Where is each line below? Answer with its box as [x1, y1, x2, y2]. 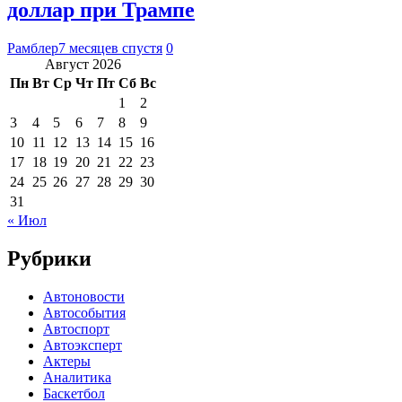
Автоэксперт [43, 336, 122, 353]
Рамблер [7, 39, 58, 56]
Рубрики [7, 246, 92, 270]
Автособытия [43, 304, 126, 320]
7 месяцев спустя [58, 39, 162, 56]
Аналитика [43, 369, 111, 385]
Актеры [43, 353, 91, 369]
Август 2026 [45, 56, 121, 72]
